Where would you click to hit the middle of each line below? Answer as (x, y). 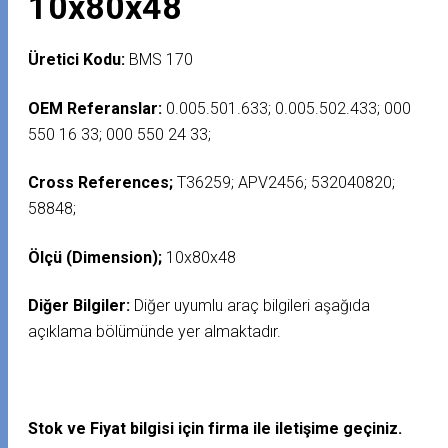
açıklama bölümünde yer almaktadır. (155, 332)
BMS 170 (159, 60)
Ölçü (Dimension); (95, 257)
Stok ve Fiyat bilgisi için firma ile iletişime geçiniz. (215, 429)
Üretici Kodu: (77, 60)
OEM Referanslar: (95, 108)
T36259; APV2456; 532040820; (284, 183)
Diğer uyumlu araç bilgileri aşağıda (252, 306)
